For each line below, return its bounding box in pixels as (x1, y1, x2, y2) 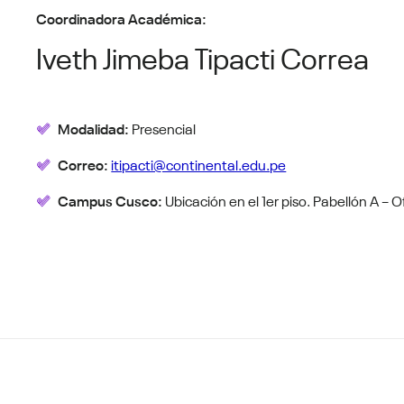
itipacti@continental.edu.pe (111, 152, 287, 174)
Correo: (58, 152, 112, 174)
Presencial (132, 116, 197, 138)
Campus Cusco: (58, 188, 166, 210)
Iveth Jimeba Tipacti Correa (36, 34, 370, 77)
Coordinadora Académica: (36, 6, 207, 28)
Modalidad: (58, 116, 133, 138)
